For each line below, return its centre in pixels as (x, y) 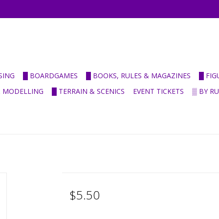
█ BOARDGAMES (50, 76)
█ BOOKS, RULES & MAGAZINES (138, 76)
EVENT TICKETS (158, 91)
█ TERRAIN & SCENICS (88, 91)
